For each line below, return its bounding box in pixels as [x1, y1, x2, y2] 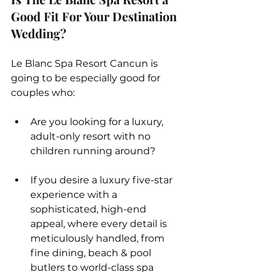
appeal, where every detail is [30, 217, 169, 229]
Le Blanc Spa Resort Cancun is [11, 57, 160, 69]
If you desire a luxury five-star [30, 174, 175, 186]
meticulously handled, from [30, 232, 167, 244]
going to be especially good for [11, 72, 163, 84]
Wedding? [11, 24, 66, 41]
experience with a [30, 188, 120, 200]
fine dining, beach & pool [30, 246, 154, 259]
